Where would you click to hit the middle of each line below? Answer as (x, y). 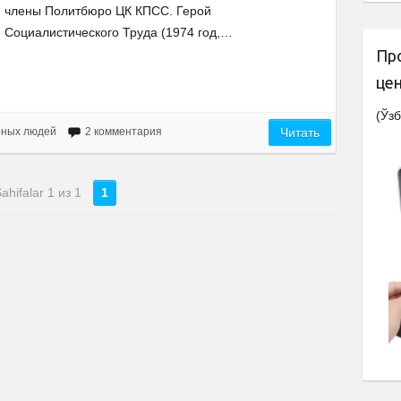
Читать (300, 133)
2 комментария (123, 132)
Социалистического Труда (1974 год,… (119, 32)
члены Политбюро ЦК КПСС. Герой (108, 11)
